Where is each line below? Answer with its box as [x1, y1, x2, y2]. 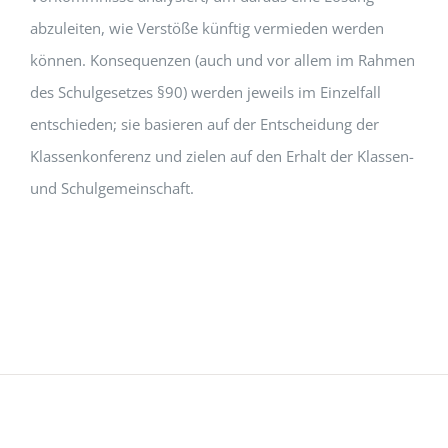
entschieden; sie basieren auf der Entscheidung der [29, 114, 379, 135]
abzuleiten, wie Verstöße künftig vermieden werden [29, 18, 384, 39]
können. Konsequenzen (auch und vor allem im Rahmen [29, 50, 415, 71]
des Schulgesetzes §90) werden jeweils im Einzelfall [29, 82, 381, 103]
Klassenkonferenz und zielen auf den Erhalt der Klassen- [29, 146, 414, 167]
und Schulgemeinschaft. [29, 178, 194, 199]
